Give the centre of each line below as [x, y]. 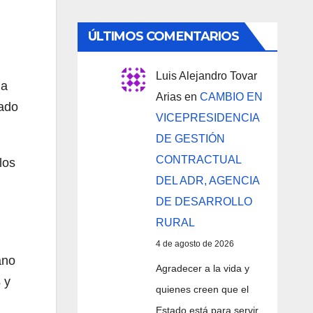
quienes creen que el [202, 289]
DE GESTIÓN [190, 138]
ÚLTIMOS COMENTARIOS [163, 36]
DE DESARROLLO [204, 201]
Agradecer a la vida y [202, 268]
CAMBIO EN [231, 96]
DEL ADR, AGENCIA [207, 180]
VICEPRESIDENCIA [207, 117]
